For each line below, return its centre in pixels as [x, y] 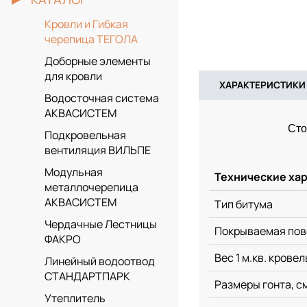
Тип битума [244, 204]
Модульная [74, 172]
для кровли [73, 76]
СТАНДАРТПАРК [87, 277]
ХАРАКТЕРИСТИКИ [262, 85]
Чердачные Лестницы [101, 224]
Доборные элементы [98, 61]
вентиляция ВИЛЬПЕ [98, 150]
